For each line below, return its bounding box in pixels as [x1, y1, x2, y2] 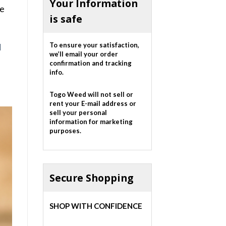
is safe [49, 12, 82, 26]
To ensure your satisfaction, [49, 41, 139, 49]
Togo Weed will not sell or [49, 90, 133, 99]
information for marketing [49, 118, 133, 126]
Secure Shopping [49, 171, 133, 185]
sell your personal [49, 108, 107, 117]
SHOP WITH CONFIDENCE [49, 201, 142, 211]
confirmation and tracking [49, 59, 132, 68]
